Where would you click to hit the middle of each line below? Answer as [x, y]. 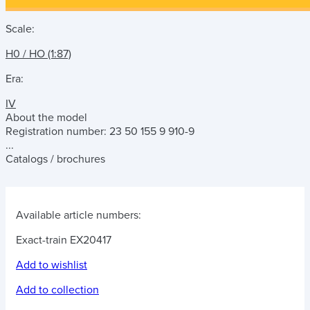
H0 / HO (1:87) [38, 54]
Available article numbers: [79, 215]
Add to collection [57, 290]
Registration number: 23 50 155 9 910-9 [100, 131]
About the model [46, 118]
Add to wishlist [52, 265]
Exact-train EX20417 [64, 240]
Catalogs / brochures [55, 159]
